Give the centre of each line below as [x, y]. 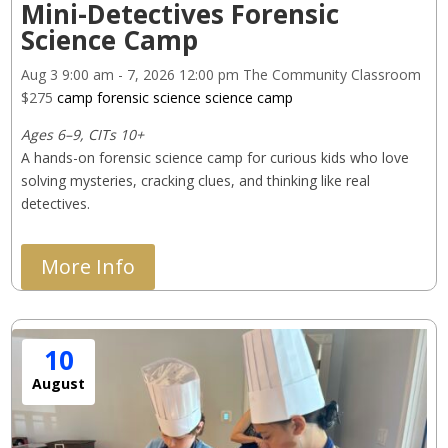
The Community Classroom [329, 75]
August [59, 383]
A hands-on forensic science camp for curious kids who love [216, 158]
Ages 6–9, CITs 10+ [82, 135]
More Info [87, 267]
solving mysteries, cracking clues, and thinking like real [197, 181]
